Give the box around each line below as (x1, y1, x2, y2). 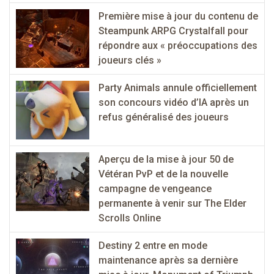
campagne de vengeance (98, 182, 212, 194)
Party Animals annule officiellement (98, 81, 257, 94)
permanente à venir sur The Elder (98, 197, 246, 209)
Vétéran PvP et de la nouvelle (98, 168, 228, 180)
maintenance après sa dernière (98, 254, 238, 266)
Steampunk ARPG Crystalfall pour (98, 24, 248, 37)
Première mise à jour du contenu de (98, 10, 258, 22)
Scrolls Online (98, 212, 161, 224)
